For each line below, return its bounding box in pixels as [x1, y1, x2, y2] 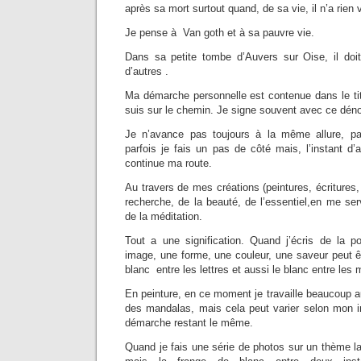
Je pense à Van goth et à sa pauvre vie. [125, 27, 314, 39]
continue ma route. [125, 157, 212, 170]
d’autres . [125, 65, 168, 78]
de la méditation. [125, 210, 202, 223]
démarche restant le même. [125, 317, 253, 330]
